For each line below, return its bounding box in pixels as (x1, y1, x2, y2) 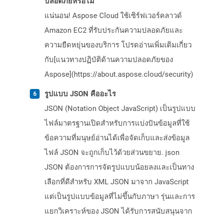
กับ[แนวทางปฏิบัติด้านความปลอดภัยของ (44, 55, 173, 65)
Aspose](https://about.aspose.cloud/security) (44, 70, 193, 79)
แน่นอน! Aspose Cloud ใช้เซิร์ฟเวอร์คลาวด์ (44, 11, 182, 21)
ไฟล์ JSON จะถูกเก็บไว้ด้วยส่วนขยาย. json (44, 148, 179, 157)
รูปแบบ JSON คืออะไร (44, 89, 116, 99)
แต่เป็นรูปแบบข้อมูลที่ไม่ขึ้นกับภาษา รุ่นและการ (44, 192, 195, 201)
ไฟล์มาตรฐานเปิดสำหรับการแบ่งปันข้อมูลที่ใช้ (44, 119, 190, 128)
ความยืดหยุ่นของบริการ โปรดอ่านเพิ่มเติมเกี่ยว (44, 41, 192, 50)
